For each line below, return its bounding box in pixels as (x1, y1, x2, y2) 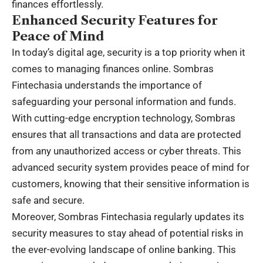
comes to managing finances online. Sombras (12, 62, 214, 75)
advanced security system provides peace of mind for (12, 161, 249, 173)
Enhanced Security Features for (12, 12, 218, 28)
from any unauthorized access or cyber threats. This (12, 144, 241, 157)
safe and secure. (12, 194, 85, 206)
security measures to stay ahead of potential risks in (12, 227, 243, 239)
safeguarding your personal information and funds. (12, 95, 236, 107)
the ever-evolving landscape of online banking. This (12, 243, 236, 255)
